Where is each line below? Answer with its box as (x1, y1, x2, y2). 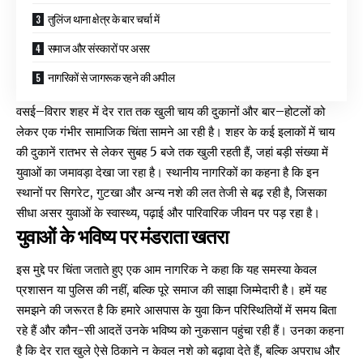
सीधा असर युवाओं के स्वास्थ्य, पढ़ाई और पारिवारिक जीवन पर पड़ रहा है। (16, 205, 320, 221)
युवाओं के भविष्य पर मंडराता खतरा (16, 220, 228, 250)
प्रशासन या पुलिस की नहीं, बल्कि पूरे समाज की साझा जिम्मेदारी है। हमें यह (16, 281, 327, 297)
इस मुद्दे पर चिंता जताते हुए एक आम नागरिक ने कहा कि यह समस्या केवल (16, 261, 317, 277)
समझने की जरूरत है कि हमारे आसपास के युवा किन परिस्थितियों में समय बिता (16, 301, 336, 318)
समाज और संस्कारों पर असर (47, 39, 150, 57)
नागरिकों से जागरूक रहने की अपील (47, 68, 175, 86)
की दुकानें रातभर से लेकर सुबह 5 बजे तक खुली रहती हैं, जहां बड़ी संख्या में (16, 144, 328, 160)
